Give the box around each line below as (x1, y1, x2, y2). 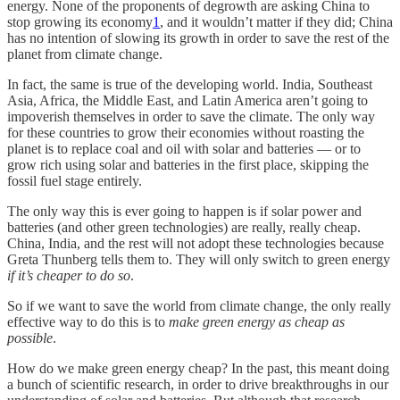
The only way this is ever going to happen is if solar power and (7, 203, 362, 219)
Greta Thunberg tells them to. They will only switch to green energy (7, 251, 390, 267)
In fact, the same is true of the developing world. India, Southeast (7, 76, 372, 92)
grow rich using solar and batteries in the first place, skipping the (7, 156, 369, 172)
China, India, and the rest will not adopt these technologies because (7, 235, 384, 251)
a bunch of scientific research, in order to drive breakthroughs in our (7, 376, 388, 392)
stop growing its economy (7, 13, 153, 29)
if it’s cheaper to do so (7, 267, 130, 283)
